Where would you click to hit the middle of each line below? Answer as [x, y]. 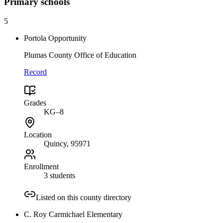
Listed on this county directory [84, 198]
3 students [59, 176]
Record [35, 72]
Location [38, 135]
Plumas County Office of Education [80, 55]
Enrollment [41, 167]
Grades [35, 103]
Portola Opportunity [55, 38]
